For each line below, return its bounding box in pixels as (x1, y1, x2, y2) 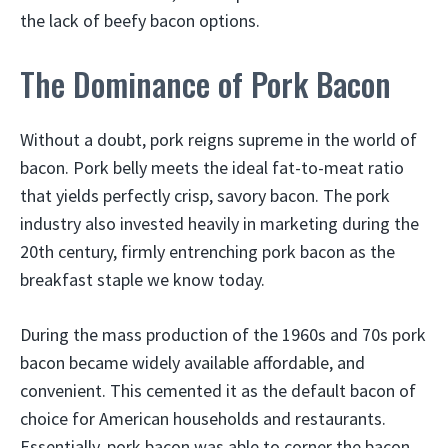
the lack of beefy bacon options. (20, 9, 260, 32)
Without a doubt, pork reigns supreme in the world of (20, 128, 417, 151)
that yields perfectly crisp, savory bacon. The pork (20, 184, 390, 207)
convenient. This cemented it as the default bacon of (20, 379, 416, 402)
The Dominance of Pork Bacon (20, 60, 391, 107)
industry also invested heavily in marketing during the (20, 212, 419, 235)
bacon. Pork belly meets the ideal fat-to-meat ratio (20, 156, 404, 179)
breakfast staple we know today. (20, 268, 265, 291)
